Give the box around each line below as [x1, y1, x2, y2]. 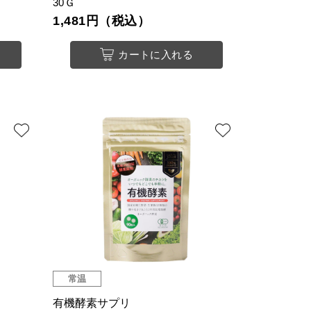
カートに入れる [118, 49, 194, 61]
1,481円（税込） [53, 14, 151, 28]
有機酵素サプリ [53, 297, 131, 310]
